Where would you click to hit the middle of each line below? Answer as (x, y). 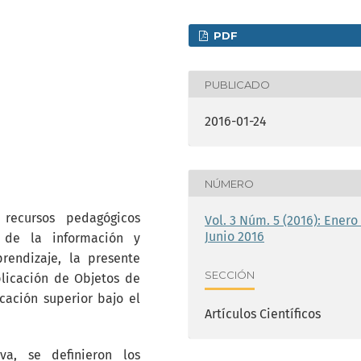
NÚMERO (229, 183)
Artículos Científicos (263, 314)
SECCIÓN (230, 274)
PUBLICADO (237, 84)
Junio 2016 (234, 237)
